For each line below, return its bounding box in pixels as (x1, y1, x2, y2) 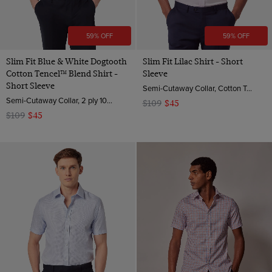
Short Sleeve (6, 81, 55, 91)
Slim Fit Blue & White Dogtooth (6, 56, 127, 67)
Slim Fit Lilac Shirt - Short (142, 56, 243, 67)
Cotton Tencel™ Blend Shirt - (6, 69, 118, 79)
